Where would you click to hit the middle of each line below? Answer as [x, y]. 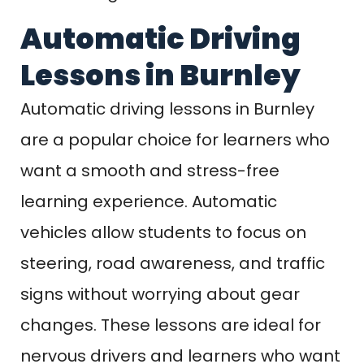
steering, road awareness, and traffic [173, 263]
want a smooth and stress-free [150, 170]
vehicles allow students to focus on [163, 232]
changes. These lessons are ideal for [171, 325]
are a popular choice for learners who [175, 139]
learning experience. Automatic [149, 201]
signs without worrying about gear [160, 294]
